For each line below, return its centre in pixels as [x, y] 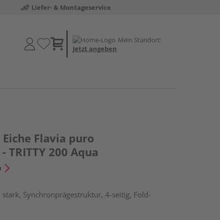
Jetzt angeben [95, 48]
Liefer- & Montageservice [71, 7]
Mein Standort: [140, 40]
